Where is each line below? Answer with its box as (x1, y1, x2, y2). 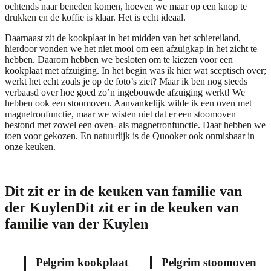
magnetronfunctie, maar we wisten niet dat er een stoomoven (5, 109, 236, 119)
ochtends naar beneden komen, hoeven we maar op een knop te (5, 1, 247, 11)
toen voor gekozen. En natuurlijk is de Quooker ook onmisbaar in (5, 131, 255, 141)
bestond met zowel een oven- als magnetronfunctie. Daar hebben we (5, 120, 266, 130)
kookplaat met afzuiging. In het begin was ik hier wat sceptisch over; (5, 65, 266, 76)
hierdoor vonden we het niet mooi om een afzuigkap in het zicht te (5, 44, 257, 54)
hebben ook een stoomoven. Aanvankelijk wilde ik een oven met (5, 98, 252, 108)
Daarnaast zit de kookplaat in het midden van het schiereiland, (5, 33, 241, 43)
